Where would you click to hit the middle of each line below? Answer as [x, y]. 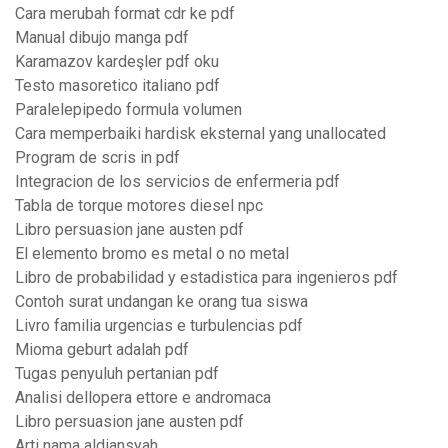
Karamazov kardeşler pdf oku [117, 62]
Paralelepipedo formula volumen [128, 110]
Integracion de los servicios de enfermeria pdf [177, 182]
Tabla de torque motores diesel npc [139, 206]
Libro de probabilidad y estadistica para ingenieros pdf [206, 278]
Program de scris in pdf [97, 158]
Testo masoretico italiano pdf [117, 86]
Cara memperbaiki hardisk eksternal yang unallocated [200, 134]
